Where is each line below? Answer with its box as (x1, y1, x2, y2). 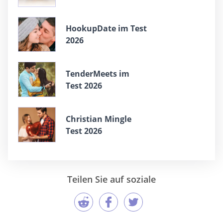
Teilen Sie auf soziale (67, 173, 156, 185)
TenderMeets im (66, 68, 129, 79)
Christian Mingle (66, 113, 131, 124)
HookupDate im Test (66, 23, 147, 34)
